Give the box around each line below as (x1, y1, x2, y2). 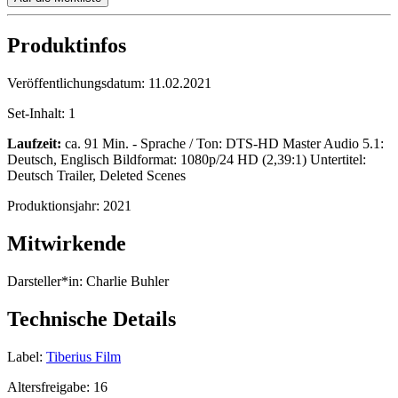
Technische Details (7, 307, 176, 331)
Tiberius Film (46, 348, 121, 364)
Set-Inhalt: (7, 106, 68, 122)
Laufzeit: (7, 136, 61, 152)
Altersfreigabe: (7, 378, 93, 394)
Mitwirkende (7, 232, 126, 256)
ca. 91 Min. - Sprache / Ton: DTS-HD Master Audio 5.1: (61, 136, 384, 152)
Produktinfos (7, 34, 126, 58)
